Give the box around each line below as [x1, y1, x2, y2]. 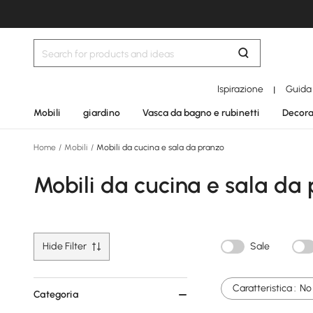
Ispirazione [217, 83, 264, 94]
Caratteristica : [233, 282, 296, 294]
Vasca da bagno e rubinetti [143, 107, 260, 118]
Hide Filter [43, 240, 87, 252]
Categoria [34, 289, 79, 300]
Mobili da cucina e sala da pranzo [94, 143, 224, 152]
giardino [83, 107, 120, 118]
